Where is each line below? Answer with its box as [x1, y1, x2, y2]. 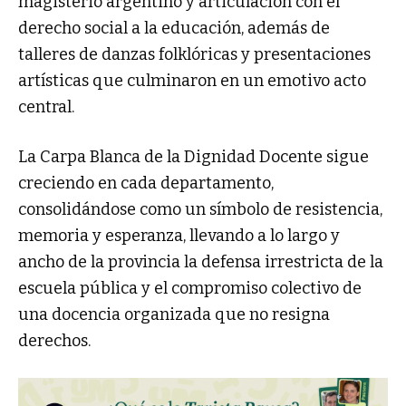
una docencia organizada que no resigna [18, 304, 330, 325]
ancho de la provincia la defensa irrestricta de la [18, 252, 383, 273]
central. [18, 97, 74, 118]
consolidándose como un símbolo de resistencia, [18, 199, 382, 220]
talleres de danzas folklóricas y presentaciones [18, 44, 371, 65]
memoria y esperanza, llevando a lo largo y [18, 226, 340, 246]
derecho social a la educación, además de [18, 18, 330, 39]
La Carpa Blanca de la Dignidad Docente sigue [18, 147, 369, 168]
